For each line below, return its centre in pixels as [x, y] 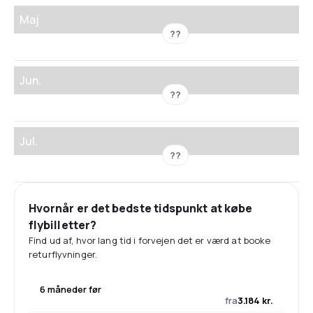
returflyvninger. [63, 254]
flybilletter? [63, 225]
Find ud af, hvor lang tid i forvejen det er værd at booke [150, 240]
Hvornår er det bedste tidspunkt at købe [141, 208]
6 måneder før [71, 289]
